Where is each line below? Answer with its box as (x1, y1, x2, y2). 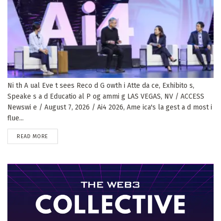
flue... (7, 113, 24, 122)
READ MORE (17, 133, 48, 140)
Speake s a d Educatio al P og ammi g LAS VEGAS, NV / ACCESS (7, 92, 204, 101)
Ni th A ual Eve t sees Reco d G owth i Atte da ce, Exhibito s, (7, 81, 194, 90)
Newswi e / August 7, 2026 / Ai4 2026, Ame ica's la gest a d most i (7, 103, 212, 111)
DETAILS (47, 132, 68, 139)
